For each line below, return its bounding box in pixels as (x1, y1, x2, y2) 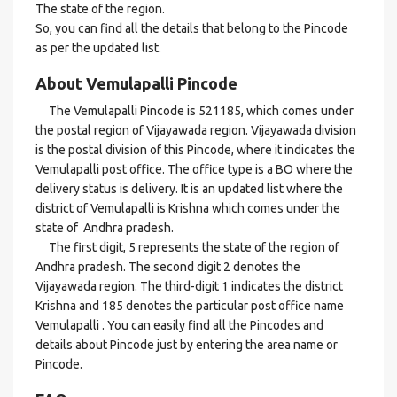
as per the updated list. (35, 41, 161, 55)
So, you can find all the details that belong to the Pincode (35, 21, 348, 35)
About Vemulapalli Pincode (35, 74, 237, 92)
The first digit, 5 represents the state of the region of (35, 240, 339, 254)
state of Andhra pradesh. (35, 221, 174, 235)
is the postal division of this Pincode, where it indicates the (35, 143, 355, 157)
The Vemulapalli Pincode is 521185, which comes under (35, 104, 354, 118)
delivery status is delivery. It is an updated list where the (35, 182, 343, 196)
